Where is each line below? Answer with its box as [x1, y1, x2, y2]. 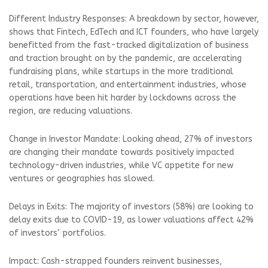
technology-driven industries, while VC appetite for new [9, 160, 233, 170]
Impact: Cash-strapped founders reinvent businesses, [9, 255, 222, 266]
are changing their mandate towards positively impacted [9, 147, 234, 157]
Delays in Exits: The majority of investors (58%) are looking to [9, 201, 254, 212]
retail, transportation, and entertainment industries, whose [9, 79, 246, 90]
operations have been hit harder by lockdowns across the [9, 92, 236, 103]
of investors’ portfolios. [9, 227, 106, 238]
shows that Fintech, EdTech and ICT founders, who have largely [9, 26, 258, 37]
